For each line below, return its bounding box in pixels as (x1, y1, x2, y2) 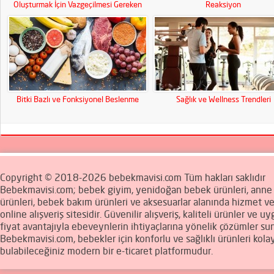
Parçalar (64, 10, 92, 20)
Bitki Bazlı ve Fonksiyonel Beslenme (17, 94, 139, 104)
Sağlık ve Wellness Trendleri (176, 94, 271, 104)
